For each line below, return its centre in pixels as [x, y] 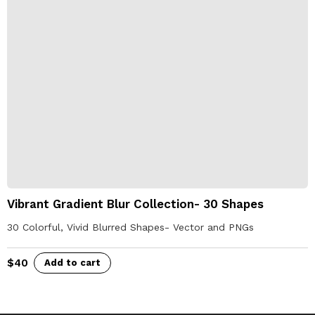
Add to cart [72, 262]
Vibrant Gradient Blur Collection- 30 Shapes [135, 204]
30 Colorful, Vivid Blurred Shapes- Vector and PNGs [130, 227]
